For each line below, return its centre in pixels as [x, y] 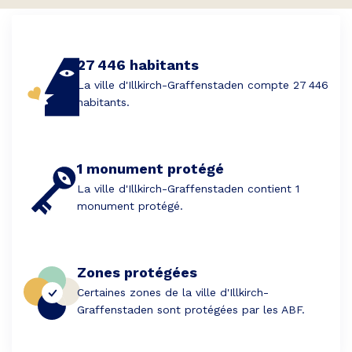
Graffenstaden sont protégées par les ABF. [191, 310]
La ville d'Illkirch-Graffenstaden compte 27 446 [203, 85]
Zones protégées [137, 272]
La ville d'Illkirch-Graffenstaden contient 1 [188, 189]
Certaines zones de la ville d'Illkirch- [173, 292]
